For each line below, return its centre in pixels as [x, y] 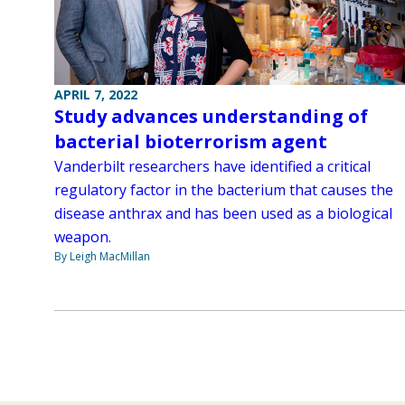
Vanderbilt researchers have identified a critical [212, 167]
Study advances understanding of [211, 117]
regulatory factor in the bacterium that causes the [224, 190]
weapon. [83, 237]
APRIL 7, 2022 [96, 95]
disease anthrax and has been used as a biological [223, 214]
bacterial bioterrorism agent [191, 142]
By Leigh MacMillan [102, 257]
